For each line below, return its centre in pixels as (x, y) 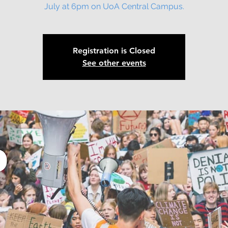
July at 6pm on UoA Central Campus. (114, 6)
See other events (114, 63)
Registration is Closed (114, 51)
